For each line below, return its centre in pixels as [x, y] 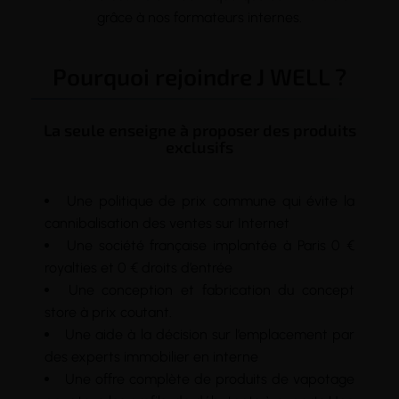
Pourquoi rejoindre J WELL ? [199, 76]
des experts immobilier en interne [151, 356]
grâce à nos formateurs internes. [199, 17]
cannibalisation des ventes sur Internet [167, 223]
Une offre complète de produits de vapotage [210, 379]
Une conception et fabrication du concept [212, 289]
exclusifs [199, 147]
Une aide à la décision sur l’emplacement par [210, 334]
